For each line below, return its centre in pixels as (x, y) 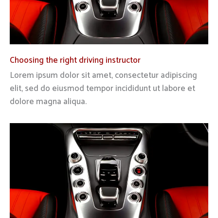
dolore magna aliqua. (48, 102)
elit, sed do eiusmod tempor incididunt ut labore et (102, 89)
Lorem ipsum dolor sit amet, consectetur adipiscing (103, 76)
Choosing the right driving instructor (75, 61)
